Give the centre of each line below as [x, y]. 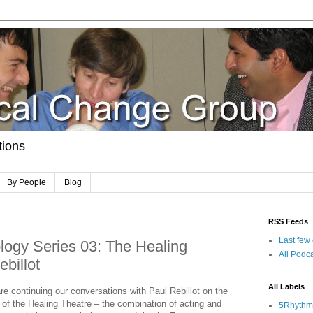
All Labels [286, 287]
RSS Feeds [288, 222]
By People [27, 183]
